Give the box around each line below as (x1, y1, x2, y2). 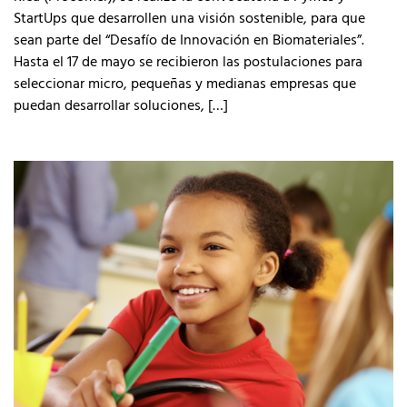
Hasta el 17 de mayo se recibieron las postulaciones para (14, 50, 362, 72)
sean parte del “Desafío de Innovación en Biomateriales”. (14, 28, 364, 50)
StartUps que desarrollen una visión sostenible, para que (14, 6, 365, 28)
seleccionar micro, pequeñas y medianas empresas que (14, 72, 356, 94)
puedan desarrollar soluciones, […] (14, 94, 228, 115)
